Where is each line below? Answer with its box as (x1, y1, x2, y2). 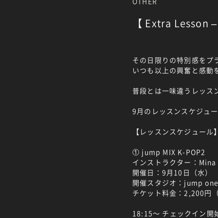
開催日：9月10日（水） (132, 167, 213, 177)
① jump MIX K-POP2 (132, 147, 206, 157)
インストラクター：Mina (132, 157, 217, 167)
